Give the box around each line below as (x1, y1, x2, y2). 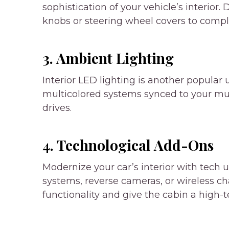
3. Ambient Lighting (42, 48, 174, 67)
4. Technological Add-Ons (42, 135, 214, 154)
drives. (42, 102, 72, 113)
